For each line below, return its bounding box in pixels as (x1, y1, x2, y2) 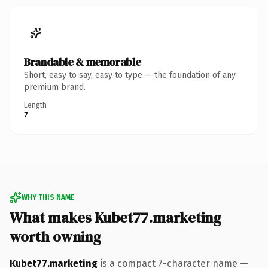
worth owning (10, 226, 101, 246)
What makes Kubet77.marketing (10, 207, 221, 227)
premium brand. (24, 81, 86, 92)
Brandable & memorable (24, 54, 141, 69)
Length (24, 100, 47, 109)
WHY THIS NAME (22, 193, 74, 202)
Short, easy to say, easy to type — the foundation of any (24, 69, 236, 80)
